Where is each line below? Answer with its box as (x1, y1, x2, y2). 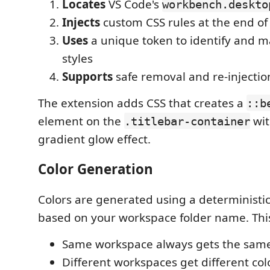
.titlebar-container (124, 114, 250, 128)
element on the (38, 113, 124, 129)
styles (62, 50, 93, 66)
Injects (62, 14, 100, 30)
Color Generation (38, 160, 153, 178)
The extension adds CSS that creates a (38, 95, 246, 111)
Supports (62, 68, 113, 84)
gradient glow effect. (38, 131, 151, 147)
